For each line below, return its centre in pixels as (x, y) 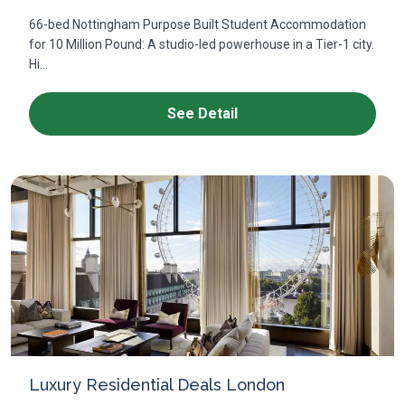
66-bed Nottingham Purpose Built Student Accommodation (198, 24)
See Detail (202, 113)
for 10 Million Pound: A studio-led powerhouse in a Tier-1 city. (202, 44)
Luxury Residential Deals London (157, 385)
